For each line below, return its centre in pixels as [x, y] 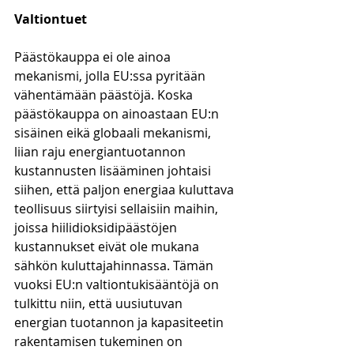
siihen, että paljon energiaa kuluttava [126, 190]
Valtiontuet [51, 19]
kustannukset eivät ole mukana [108, 247]
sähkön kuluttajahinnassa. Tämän [115, 265]
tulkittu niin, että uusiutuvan [100, 303]
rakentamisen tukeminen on [100, 341]
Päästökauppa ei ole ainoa [94, 57]
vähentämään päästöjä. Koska [105, 95]
